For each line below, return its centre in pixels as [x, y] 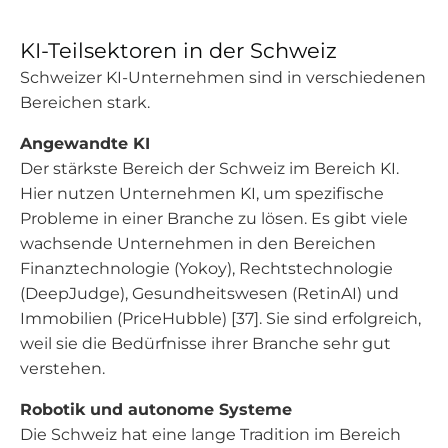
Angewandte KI [85, 143]
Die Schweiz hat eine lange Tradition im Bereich [210, 434]
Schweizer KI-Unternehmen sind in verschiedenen [223, 77]
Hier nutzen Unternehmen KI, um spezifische [202, 193]
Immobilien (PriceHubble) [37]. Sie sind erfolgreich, [220, 318]
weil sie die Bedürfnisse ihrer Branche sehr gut [205, 343]
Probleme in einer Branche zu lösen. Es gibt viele [214, 218]
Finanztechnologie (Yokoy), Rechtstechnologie [206, 268]
